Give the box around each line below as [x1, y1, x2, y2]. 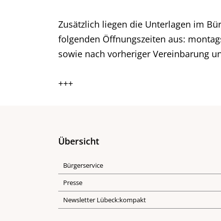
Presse [63, 178, 82, 187]
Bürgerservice [63, 161, 103, 170]
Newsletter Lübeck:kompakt [63, 195, 146, 204]
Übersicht [58, 135, 99, 147]
